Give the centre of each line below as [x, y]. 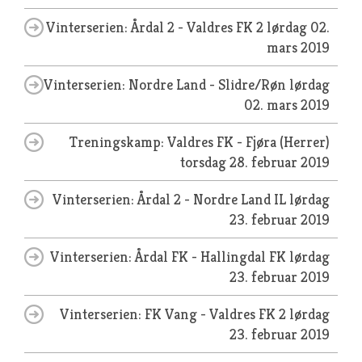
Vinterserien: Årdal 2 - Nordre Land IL [171, 199]
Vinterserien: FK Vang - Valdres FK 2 [175, 314]
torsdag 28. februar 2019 [255, 162]
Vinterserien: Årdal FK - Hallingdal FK [170, 257]
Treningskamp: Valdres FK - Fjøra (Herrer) [200, 142]
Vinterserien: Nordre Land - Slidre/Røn [166, 84]
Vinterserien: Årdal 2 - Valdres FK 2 [156, 27]
